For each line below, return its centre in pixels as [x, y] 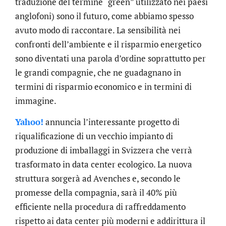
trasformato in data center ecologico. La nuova [104, 164]
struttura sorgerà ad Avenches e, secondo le [98, 179]
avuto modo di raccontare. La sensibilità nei [98, 30]
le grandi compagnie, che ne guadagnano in [98, 72]
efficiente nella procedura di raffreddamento [100, 207]
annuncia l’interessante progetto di [111, 122]
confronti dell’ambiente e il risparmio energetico [108, 44]
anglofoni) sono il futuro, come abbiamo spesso [104, 16]
